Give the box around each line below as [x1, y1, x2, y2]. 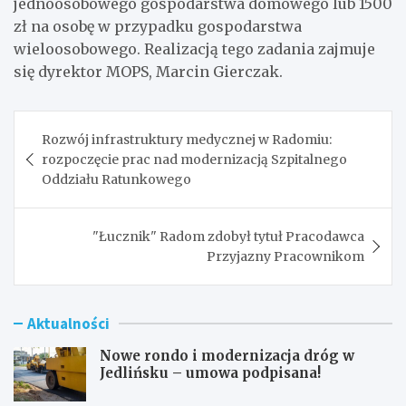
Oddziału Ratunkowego [42, 170, 191, 188]
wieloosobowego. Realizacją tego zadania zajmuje [14, 39, 375, 58]
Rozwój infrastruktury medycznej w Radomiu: [42, 130, 332, 148]
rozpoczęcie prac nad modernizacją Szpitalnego [42, 150, 347, 168]
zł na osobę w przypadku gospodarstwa [14, 16, 302, 35]
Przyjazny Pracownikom [207, 247, 364, 265]
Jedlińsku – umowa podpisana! [100, 363, 321, 382]
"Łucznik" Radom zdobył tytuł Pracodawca [92, 227, 364, 245]
